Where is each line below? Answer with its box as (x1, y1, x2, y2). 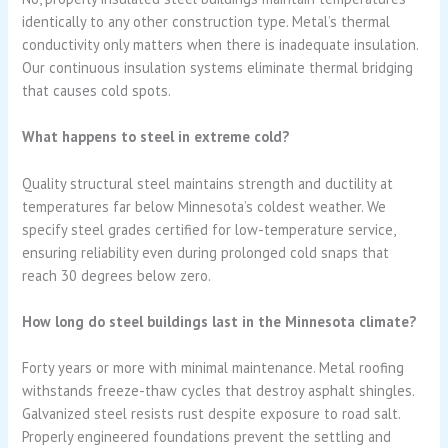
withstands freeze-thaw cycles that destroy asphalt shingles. (22, 381, 415, 401)
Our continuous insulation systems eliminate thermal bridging (22, 57, 414, 77)
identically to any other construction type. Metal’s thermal (22, 11, 391, 31)
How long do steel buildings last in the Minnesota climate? (22, 311, 417, 331)
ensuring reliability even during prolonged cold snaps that (22, 242, 390, 262)
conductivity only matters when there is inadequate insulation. (22, 34, 419, 54)
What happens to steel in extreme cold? (22, 127, 290, 147)
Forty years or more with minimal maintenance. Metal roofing (22, 358, 405, 378)
